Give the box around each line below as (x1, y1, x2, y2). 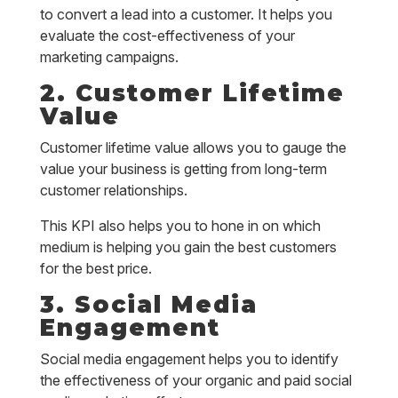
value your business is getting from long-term (39, 160, 327, 178)
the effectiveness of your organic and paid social (39, 371, 352, 389)
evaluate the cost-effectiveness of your (39, 27, 295, 44)
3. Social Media (39, 291, 258, 319)
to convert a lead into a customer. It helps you (39, 5, 332, 23)
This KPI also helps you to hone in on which (39, 217, 321, 235)
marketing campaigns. (39, 48, 179, 66)
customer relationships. (39, 181, 187, 199)
